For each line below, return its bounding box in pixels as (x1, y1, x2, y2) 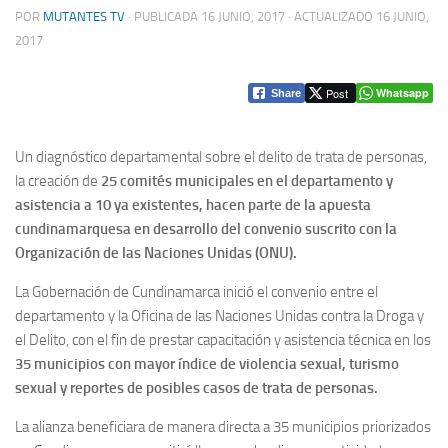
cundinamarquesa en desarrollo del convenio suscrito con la (15, 219, 397, 238)
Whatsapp (376, 84, 429, 100)
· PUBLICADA (128, 8, 201, 24)
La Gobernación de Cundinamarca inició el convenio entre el (15, 282, 378, 301)
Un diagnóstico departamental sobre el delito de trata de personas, (15, 147, 427, 166)
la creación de (15, 171, 101, 190)
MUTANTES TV (43, 8, 125, 24)
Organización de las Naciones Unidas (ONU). (15, 243, 297, 262)
